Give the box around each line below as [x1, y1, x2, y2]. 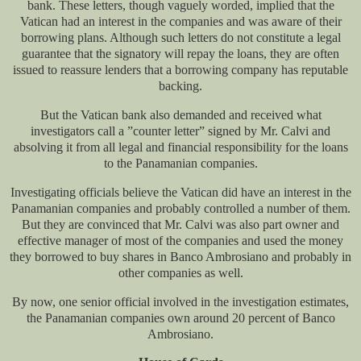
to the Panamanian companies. [103, 156, 258, 170]
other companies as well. [118, 265, 243, 280]
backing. [159, 79, 202, 93]
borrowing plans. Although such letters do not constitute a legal [20, 31, 341, 45]
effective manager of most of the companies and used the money [18, 233, 343, 247]
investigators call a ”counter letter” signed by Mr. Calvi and [31, 123, 330, 138]
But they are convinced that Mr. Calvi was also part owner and [22, 217, 339, 231]
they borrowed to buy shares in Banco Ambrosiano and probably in [10, 249, 351, 263]
